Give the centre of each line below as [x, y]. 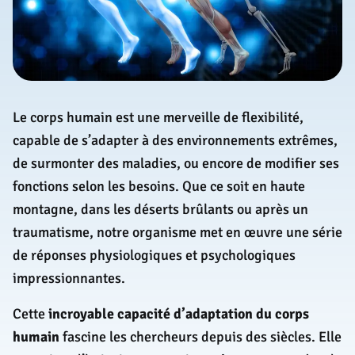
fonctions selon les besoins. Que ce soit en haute [159, 187]
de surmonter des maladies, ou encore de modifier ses [176, 164]
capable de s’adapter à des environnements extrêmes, [175, 141]
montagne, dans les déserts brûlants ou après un [160, 210]
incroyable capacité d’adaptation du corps [179, 314]
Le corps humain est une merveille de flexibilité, [158, 118]
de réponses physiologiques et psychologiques [154, 256]
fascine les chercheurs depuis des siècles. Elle [200, 337]
